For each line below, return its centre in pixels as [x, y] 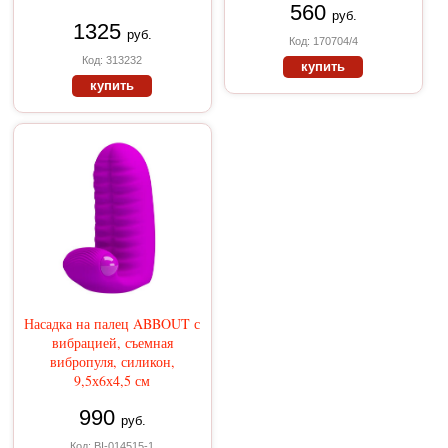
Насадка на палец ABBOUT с [112, 324]
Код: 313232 [112, 60]
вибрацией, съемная [112, 343]
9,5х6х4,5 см [112, 381]
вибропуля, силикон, [112, 362]
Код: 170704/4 [323, 41]
